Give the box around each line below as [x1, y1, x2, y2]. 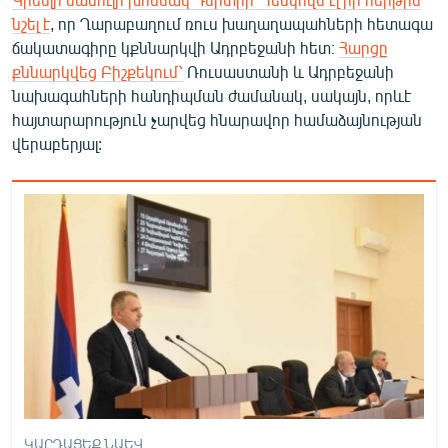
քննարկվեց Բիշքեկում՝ [12, 61, 183, 81]
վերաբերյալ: [12, 133, 102, 153]
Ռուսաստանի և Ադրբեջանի [183, 61, 394, 81]
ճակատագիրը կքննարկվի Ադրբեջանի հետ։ [12, 37, 339, 57]
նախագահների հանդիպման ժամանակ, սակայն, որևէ [12, 85, 411, 105]
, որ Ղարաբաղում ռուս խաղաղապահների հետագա [50, 13, 433, 33]
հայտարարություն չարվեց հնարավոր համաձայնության [12, 109, 422, 129]
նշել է [12, 13, 50, 33]
